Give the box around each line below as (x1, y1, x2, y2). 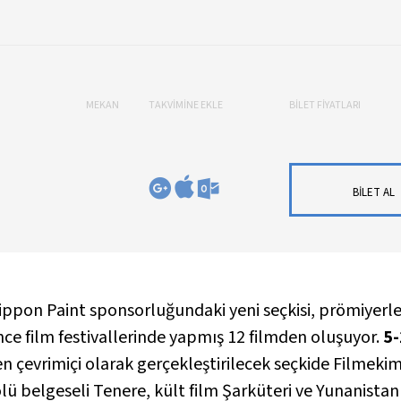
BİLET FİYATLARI (288, 97, 361, 113)
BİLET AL (353, 183, 395, 200)
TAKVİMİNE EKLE (148, 97, 223, 113)
